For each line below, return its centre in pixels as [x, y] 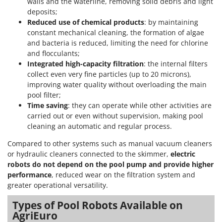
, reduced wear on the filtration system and [123, 174]
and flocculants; [54, 53]
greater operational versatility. [58, 185]
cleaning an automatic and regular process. [100, 126]
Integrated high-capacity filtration [85, 63]
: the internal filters [176, 63]
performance [29, 174]
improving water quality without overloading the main [117, 84]
